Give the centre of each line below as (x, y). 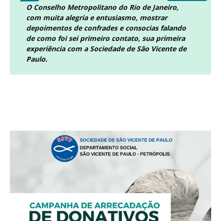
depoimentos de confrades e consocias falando (106, 28)
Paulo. (37, 59)
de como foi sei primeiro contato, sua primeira (105, 38)
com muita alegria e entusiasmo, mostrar (96, 18)
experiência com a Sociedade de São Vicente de (106, 49)
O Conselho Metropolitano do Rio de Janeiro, (102, 7)
